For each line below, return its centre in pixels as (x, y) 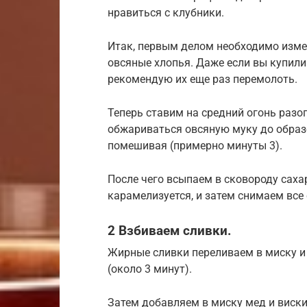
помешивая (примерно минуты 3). (195, 145)
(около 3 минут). (150, 269)
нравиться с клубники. (166, 12)
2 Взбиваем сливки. (170, 231)
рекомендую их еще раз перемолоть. (202, 79)
